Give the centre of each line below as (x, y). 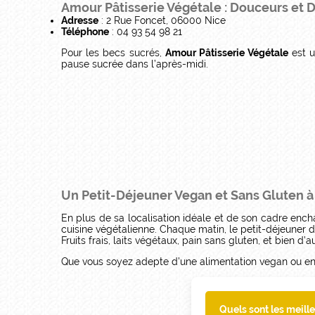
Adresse (80, 20)
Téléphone (85, 31)
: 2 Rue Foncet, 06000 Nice (162, 20)
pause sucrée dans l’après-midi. (135, 64)
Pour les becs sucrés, (113, 52)
